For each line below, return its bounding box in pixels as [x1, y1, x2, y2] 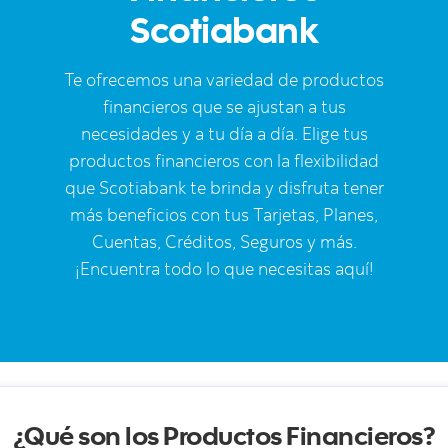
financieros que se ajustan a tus [102, 95, 346, 118]
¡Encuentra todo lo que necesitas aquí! [74, 257, 374, 280]
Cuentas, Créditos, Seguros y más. [91, 230, 357, 253]
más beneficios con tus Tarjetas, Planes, [70, 203, 378, 226]
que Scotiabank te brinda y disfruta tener [64, 176, 384, 199]
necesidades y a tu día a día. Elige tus [80, 122, 368, 145]
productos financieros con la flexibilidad [69, 149, 379, 172]
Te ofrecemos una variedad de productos [64, 68, 384, 91]
